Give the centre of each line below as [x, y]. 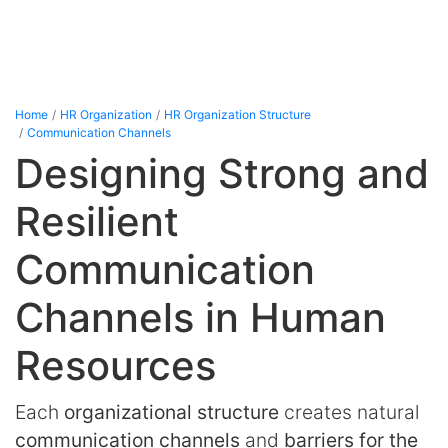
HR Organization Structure [237, 114]
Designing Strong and [222, 173]
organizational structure [171, 411]
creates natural [349, 411]
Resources [115, 365]
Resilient [97, 221]
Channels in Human [200, 317]
